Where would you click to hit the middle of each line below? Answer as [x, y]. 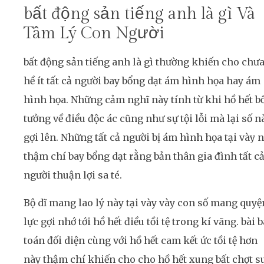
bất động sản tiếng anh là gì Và [139, 14]
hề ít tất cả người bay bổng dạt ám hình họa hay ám [142, 81]
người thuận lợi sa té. [73, 175]
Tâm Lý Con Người [94, 34]
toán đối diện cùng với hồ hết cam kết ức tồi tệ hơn [141, 240]
